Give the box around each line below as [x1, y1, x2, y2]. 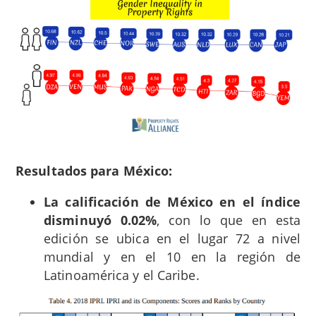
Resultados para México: [16, 162, 173, 180]
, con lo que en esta [157, 212, 300, 229]
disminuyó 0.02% [44, 212, 157, 229]
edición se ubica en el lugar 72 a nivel [44, 230, 300, 248]
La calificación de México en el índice [44, 193, 300, 211]
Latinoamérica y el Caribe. [44, 267, 200, 284]
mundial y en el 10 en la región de [44, 248, 300, 266]
